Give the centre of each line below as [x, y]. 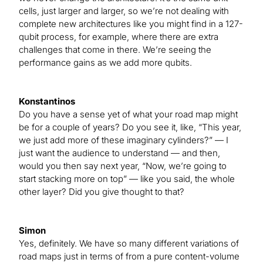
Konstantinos [47, 102]
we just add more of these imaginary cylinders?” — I [124, 140]
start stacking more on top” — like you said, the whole [127, 179]
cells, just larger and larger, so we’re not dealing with [124, 11]
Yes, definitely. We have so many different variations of [129, 244]
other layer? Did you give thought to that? [102, 192]
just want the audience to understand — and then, [119, 153]
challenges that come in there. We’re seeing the [115, 50]
